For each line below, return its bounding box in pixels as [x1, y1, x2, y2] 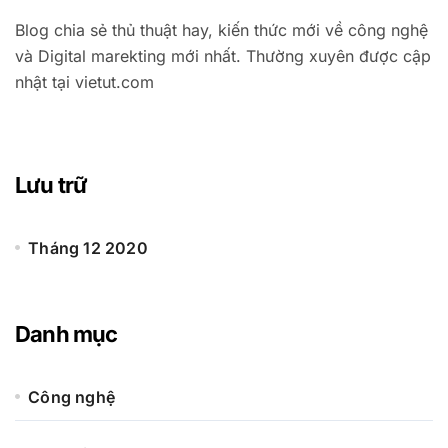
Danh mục [15, 320, 118, 347]
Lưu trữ [15, 171, 88, 198]
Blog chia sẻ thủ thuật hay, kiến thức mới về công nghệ [15, 19, 428, 40]
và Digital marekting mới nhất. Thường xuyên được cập [15, 45, 431, 66]
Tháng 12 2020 [28, 237, 148, 258]
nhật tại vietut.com [15, 71, 154, 92]
